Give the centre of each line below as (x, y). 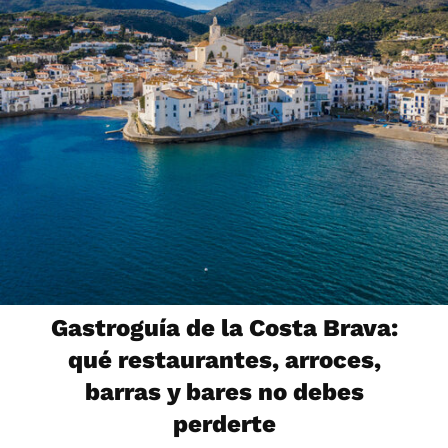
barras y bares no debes (224, 392)
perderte (224, 424)
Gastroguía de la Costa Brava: (224, 328)
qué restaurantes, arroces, (224, 360)
